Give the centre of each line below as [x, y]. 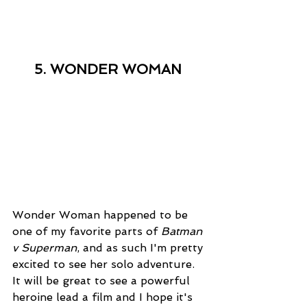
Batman [183, 232]
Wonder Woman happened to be [102, 215]
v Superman [45, 248]
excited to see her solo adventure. [105, 265]
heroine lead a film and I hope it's [104, 297]
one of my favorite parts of [87, 232]
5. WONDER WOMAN [108, 70]
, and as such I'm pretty [142, 248]
